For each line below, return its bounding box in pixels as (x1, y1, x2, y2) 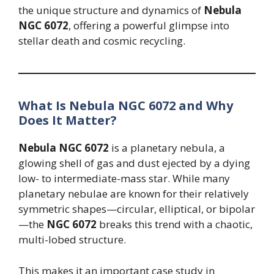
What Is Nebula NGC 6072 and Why (18, 97, 233, 114)
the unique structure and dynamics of (18, 3, 204, 18)
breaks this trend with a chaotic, (97, 217, 253, 232)
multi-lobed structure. (18, 232, 126, 247)
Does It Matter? (18, 112, 117, 129)
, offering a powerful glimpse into (68, 18, 229, 33)
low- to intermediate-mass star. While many (18, 171, 230, 186)
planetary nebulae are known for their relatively (18, 187, 249, 201)
